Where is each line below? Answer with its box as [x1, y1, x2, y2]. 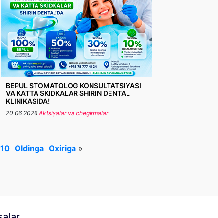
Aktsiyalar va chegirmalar [39, 109, 108, 117]
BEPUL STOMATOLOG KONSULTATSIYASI [6, 81, 141, 90]
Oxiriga [49, 144, 76, 153]
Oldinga [15, 144, 44, 153]
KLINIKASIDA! [6, 97, 50, 105]
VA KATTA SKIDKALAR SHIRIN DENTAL [6, 89, 130, 97]
